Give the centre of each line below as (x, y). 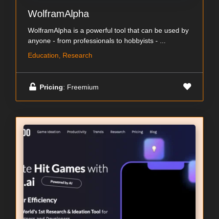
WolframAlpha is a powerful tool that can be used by (108, 31)
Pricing (51, 87)
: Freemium (81, 87)
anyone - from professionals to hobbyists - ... (97, 41)
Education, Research (60, 55)
